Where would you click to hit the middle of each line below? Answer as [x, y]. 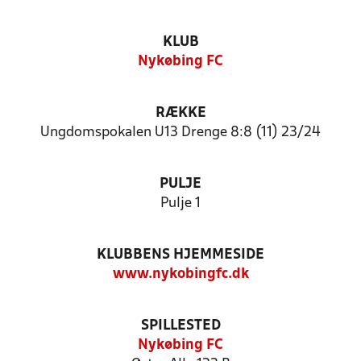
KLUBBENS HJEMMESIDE [180, 255]
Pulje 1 [180, 203]
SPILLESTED [180, 326]
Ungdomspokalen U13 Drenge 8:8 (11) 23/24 [180, 133]
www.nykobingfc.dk [180, 274]
